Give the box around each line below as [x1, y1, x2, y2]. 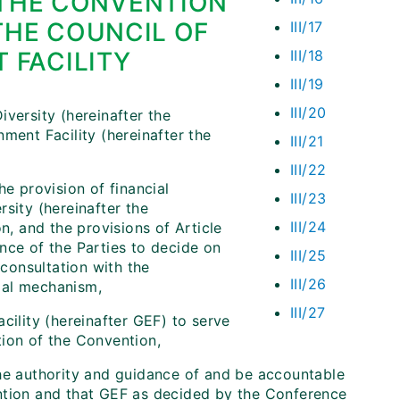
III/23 [290, 189, 327, 207]
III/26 [290, 275, 327, 293]
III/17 [290, 18, 323, 36]
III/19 [290, 75, 324, 93]
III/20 [290, 104, 327, 121]
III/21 [290, 132, 324, 150]
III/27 [290, 304, 326, 321]
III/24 [290, 218, 327, 236]
